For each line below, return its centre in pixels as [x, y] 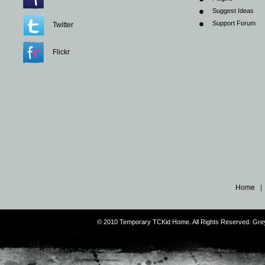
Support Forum [234, 23]
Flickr [61, 52]
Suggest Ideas [233, 10]
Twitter [63, 25]
